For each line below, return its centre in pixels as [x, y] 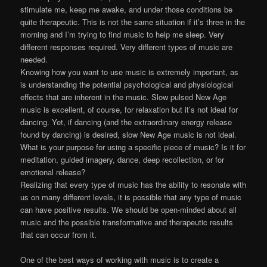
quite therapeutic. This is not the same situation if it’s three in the [133, 21]
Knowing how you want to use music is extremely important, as [130, 72]
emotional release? [53, 172]
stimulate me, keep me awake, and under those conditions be [127, 9]
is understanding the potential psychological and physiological [127, 84]
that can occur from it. [59, 234]
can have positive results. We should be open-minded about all [129, 209]
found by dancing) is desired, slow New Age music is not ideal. [129, 134]
